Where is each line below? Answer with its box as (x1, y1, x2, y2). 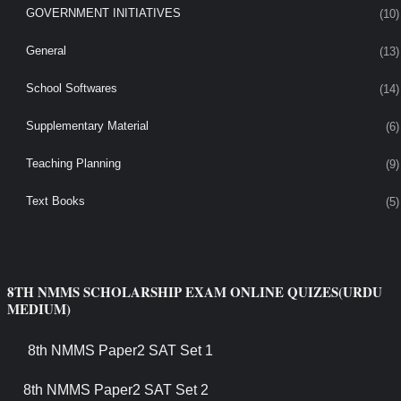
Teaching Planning (25, 157, 121, 171)
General (25, 44, 66, 58)
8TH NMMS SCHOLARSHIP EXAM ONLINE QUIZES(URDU (6, 282, 382, 303)
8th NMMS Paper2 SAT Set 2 (22, 382, 209, 398)
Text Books (25, 194, 85, 209)
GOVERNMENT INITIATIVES (25, 6, 181, 21)
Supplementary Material (25, 119, 149, 133)
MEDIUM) (6, 299, 71, 320)
